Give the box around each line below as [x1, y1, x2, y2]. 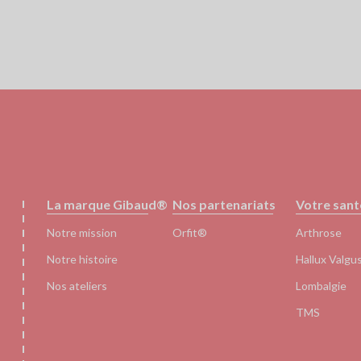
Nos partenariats [172, 197, 276, 212]
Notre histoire [47, 252, 118, 266]
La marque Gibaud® [47, 197, 168, 212]
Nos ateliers [47, 279, 108, 293]
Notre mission [47, 226, 118, 239]
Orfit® [172, 226, 207, 239]
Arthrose [296, 226, 342, 239]
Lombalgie [296, 279, 347, 293]
